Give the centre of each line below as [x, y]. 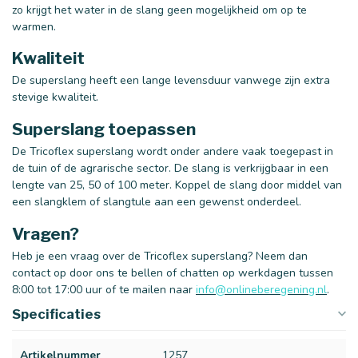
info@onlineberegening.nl [261, 289]
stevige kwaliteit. [55, 97]
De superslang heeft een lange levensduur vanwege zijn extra [171, 81]
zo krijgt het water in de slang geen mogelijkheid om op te [159, 10]
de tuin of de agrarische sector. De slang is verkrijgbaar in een [170, 169]
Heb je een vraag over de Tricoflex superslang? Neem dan [160, 256]
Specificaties [56, 314]
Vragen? [46, 233]
